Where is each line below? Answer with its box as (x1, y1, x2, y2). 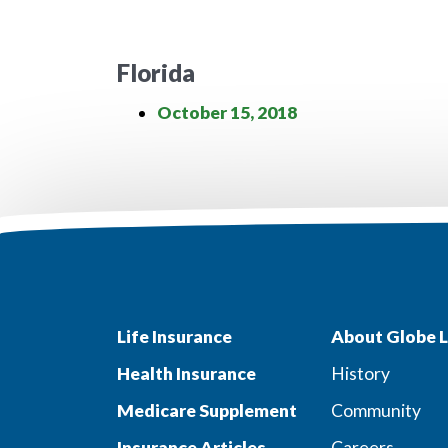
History (330, 363, 390, 384)
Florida (117, 58, 195, 87)
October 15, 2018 (157, 102, 297, 123)
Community (330, 400, 421, 421)
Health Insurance (117, 363, 256, 384)
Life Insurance (117, 326, 232, 347)
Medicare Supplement (117, 400, 297, 421)
